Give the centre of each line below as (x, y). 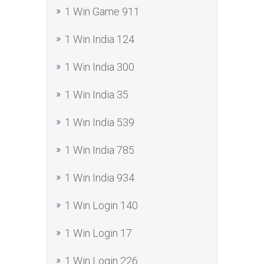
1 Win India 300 (100, 67)
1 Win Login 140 (101, 205)
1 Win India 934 (100, 178)
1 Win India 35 (97, 95)
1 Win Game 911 (102, 11)
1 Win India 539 (100, 122)
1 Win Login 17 (98, 233)
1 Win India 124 (100, 39)
